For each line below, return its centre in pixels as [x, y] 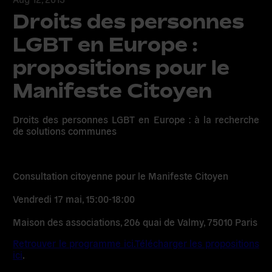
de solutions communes [65, 131]
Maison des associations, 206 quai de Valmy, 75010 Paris [135, 221]
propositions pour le [121, 67]
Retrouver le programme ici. [74, 243]
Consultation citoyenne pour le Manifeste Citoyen [121, 175]
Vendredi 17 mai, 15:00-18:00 [74, 198]
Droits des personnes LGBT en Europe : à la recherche [136, 119]
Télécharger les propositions [197, 243]
